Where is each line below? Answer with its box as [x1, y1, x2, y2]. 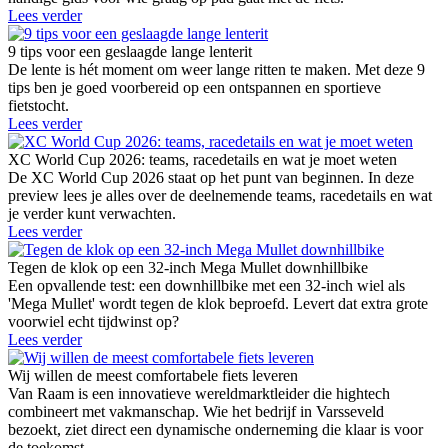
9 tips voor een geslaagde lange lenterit [8, 43, 252, 61]
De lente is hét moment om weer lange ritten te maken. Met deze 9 [8, 61, 425, 79]
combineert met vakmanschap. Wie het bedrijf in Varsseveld [8, 403, 384, 421]
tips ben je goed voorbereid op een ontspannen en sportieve [8, 79, 381, 97]
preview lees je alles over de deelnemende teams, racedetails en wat [8, 187, 432, 205]
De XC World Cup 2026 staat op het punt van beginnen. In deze [8, 169, 414, 187]
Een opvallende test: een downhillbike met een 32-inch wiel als [8, 277, 405, 295]
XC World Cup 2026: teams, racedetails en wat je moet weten [8, 151, 397, 169]
